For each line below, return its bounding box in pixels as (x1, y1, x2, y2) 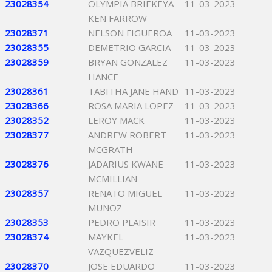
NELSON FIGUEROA (88, 27, 172, 39)
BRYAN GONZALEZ (88, 56, 168, 68)
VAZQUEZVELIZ (88, 245, 154, 257)
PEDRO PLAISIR (88, 216, 155, 228)
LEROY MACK (88, 114, 144, 126)
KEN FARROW (88, 12, 147, 24)
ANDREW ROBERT (88, 129, 166, 141)
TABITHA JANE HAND (88, 85, 178, 97)
